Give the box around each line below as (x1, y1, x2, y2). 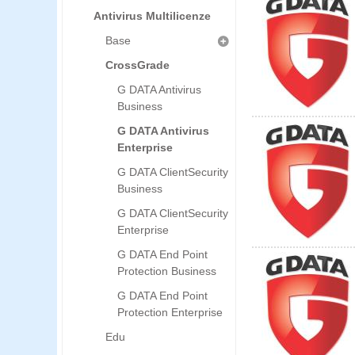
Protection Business (117, 265, 216, 277)
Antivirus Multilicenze (94, 10, 211, 22)
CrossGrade (105, 59, 170, 71)
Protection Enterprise (117, 306, 223, 319)
